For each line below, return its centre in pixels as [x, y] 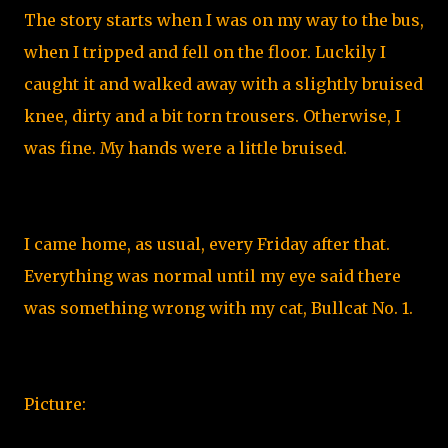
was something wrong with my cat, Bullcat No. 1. [220, 308]
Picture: [57, 404]
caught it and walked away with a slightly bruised [223, 84]
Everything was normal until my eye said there [212, 276]
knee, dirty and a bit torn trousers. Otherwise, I [212, 116]
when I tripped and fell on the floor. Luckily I [205, 52]
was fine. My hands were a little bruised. [187, 148]
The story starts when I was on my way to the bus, [224, 20]
